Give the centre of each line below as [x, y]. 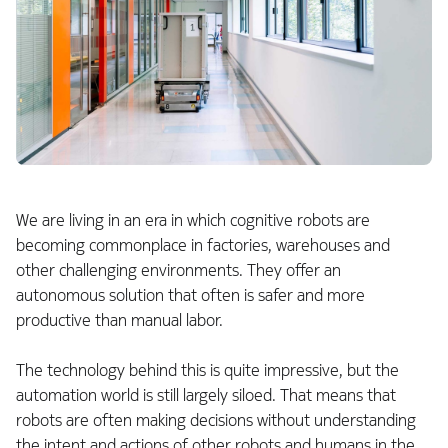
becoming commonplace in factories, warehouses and [203, 246]
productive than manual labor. [119, 321]
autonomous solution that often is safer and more [190, 296]
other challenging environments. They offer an [178, 271]
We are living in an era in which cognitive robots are [193, 221]
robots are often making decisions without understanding [216, 421]
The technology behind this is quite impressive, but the [207, 371]
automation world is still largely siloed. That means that [206, 396]
